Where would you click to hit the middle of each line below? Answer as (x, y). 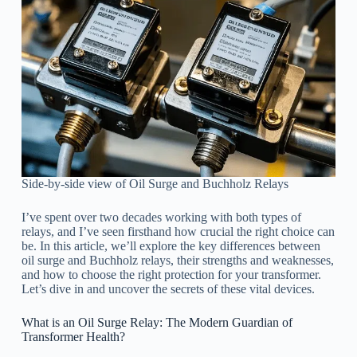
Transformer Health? (73, 336)
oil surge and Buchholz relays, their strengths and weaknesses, (177, 260)
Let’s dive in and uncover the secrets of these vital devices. (168, 288)
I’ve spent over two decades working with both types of (161, 217)
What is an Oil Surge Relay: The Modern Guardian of (157, 322)
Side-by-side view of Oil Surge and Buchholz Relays (155, 183)
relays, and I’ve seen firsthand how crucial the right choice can (178, 231)
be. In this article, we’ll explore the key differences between (171, 245)
